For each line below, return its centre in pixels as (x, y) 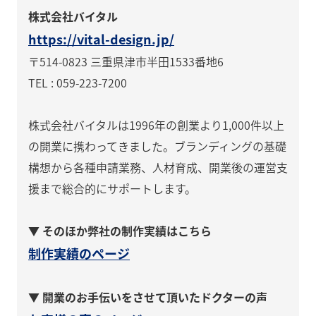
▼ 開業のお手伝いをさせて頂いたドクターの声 (148, 297)
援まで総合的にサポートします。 (112, 189)
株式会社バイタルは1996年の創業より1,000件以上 (156, 125)
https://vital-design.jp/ (101, 39)
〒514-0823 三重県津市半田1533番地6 (126, 62)
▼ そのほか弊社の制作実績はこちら (120, 231)
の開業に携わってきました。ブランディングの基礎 (157, 146)
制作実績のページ (79, 254)
